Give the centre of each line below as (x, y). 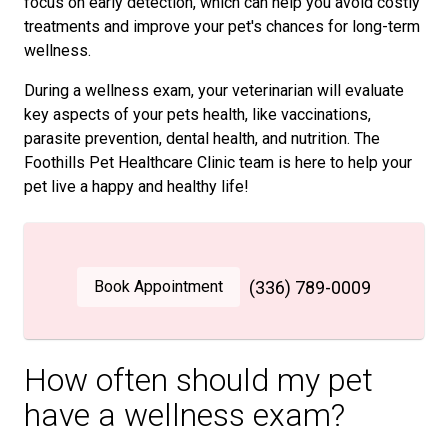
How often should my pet (198, 379)
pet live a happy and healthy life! (136, 186)
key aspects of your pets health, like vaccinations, (197, 114)
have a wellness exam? (184, 414)
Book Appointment (158, 286)
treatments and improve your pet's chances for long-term (222, 26)
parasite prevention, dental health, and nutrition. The (202, 138)
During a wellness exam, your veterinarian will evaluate (214, 90)
